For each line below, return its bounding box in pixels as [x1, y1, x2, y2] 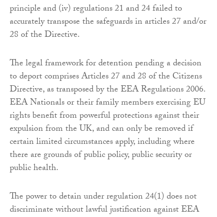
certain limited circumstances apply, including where [10, 135, 195, 151]
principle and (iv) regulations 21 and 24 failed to [10, 2, 182, 17]
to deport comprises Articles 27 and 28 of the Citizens [10, 70, 202, 85]
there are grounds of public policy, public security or [10, 148, 192, 164]
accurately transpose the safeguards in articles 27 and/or [10, 15, 206, 31]
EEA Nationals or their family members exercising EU [10, 96, 205, 111]
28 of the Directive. [10, 28, 80, 44]
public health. [10, 161, 59, 177]
